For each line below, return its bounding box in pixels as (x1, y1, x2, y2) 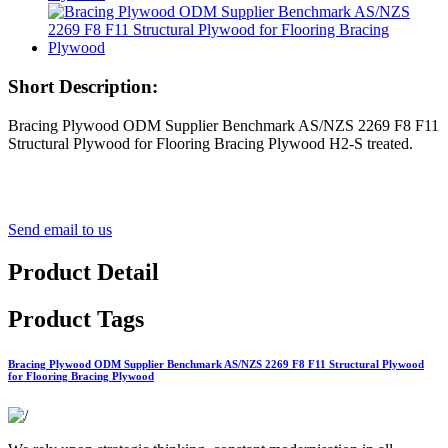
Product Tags (8, 305, 144, 332)
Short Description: (8, 76, 158, 98)
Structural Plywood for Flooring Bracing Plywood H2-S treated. (8, 134, 413, 152)
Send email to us (8, 220, 112, 238)
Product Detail (8, 258, 159, 285)
